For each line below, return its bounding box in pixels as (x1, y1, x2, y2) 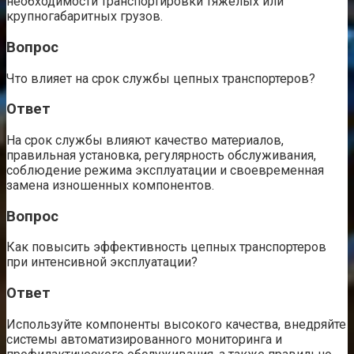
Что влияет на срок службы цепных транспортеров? (6, 70, 315, 86)
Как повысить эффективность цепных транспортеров (6, 239, 326, 255)
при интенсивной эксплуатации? (6, 254, 198, 270)
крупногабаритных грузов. (6, 9, 163, 24)
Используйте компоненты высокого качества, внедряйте (6, 316, 346, 332)
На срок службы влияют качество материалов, (6, 133, 284, 149)
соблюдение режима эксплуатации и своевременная (6, 163, 324, 179)
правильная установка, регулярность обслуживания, (6, 148, 316, 164)
